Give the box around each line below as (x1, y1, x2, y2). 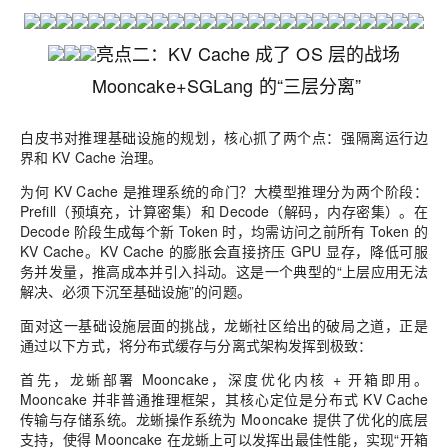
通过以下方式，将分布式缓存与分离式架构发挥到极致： (20, 335, 373, 356)
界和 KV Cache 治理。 (20, 147, 163, 168)
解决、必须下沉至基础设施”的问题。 (20, 281, 251, 302)
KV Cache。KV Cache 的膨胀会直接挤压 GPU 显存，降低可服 (20, 241, 428, 262)
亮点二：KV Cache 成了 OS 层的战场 (95, 40, 401, 67)
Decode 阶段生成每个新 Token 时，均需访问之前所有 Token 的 (20, 221, 428, 242)
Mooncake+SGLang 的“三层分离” (91, 72, 362, 99)
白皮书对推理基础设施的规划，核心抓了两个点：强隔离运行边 (20, 127, 428, 148)
